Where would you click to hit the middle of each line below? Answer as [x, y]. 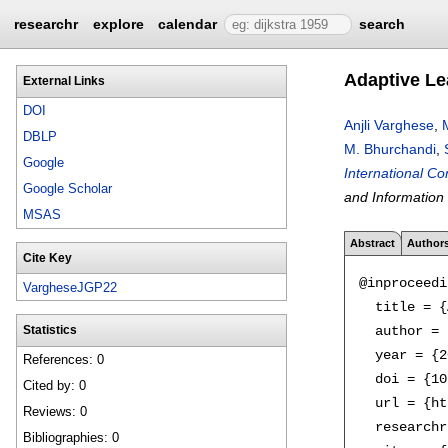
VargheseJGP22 [70, 287]
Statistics [49, 329]
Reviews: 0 [55, 412]
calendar [188, 24]
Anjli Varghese [389, 125]
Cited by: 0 [55, 386]
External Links [63, 80]
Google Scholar [68, 189]
